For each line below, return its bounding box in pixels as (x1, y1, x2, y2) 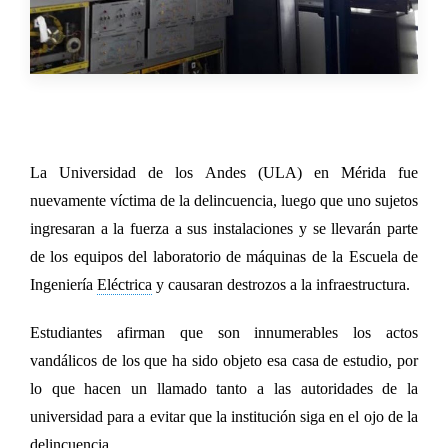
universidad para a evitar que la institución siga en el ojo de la (30, 407, 418, 425)
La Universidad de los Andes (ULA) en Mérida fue (30, 163, 418, 181)
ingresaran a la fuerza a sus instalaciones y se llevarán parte (30, 219, 418, 237)
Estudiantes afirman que (30, 323, 203, 341)
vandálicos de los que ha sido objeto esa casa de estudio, (30, 351, 393, 369)
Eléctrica (97, 275, 152, 293)
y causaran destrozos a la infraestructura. (156, 275, 410, 293)
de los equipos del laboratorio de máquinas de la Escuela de (30, 247, 418, 265)
